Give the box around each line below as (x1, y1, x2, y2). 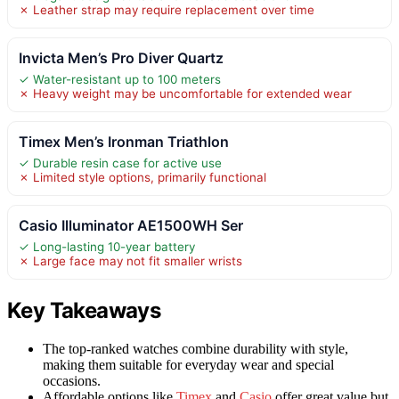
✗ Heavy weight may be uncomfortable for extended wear (19, 85, 352, 101)
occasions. (43, 372, 101, 388)
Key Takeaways (7, 297, 161, 323)
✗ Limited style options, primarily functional (19, 169, 266, 184)
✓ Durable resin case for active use (19, 155, 222, 170)
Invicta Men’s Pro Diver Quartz (19, 48, 224, 67)
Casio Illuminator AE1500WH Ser (19, 216, 243, 234)
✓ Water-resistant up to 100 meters (19, 71, 221, 86)
